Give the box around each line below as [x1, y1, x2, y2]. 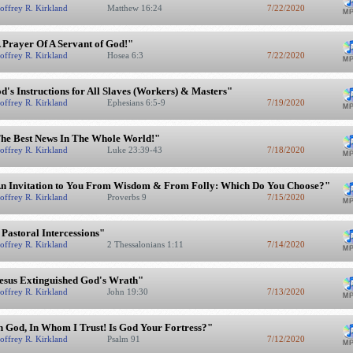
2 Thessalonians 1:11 [106, 240, 186, 249]
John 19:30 [106, 287, 150, 296]
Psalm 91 [106, 334, 143, 344]
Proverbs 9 [106, 192, 149, 202]
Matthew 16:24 [106, 3, 165, 13]
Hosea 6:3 [106, 50, 146, 60]
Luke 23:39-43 [106, 145, 165, 154]
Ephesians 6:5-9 [106, 98, 168, 107]
